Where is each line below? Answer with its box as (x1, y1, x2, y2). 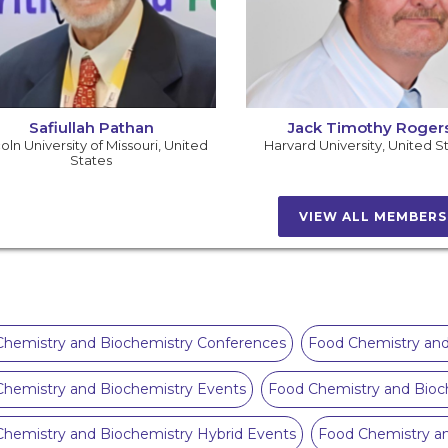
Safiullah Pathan (28, 118, 154, 138)
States (70, 152, 113, 169)
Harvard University (263, 137, 382, 154)
